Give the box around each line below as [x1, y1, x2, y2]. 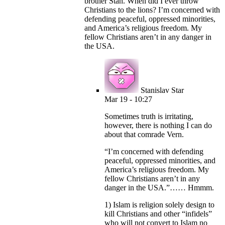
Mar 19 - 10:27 [104, 95, 152, 104]
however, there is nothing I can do [104, 121, 212, 130]
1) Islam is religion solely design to [104, 200, 214, 209]
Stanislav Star [141, 86, 184, 95]
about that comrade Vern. [104, 130, 184, 139]
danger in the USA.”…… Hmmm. [104, 183, 214, 192]
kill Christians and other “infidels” [104, 209, 212, 218]
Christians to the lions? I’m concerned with [84, 6, 220, 15]
